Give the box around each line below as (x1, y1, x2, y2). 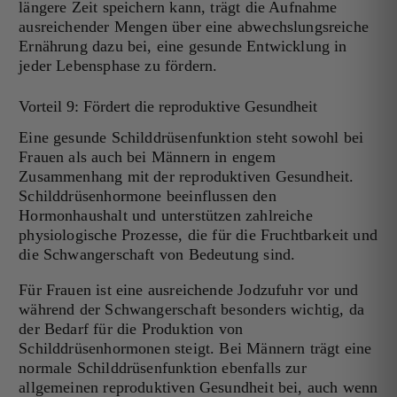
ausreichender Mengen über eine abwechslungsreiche (19, 18, 370, 36)
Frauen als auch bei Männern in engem (19, 148, 276, 167)
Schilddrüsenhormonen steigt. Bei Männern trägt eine (19, 339, 372, 358)
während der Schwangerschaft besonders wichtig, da (19, 300, 365, 319)
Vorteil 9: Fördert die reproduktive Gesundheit (19, 97, 318, 116)
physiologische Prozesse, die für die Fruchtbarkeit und (19, 226, 378, 245)
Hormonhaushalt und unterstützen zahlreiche (19, 206, 313, 225)
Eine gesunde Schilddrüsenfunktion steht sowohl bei (19, 128, 364, 147)
